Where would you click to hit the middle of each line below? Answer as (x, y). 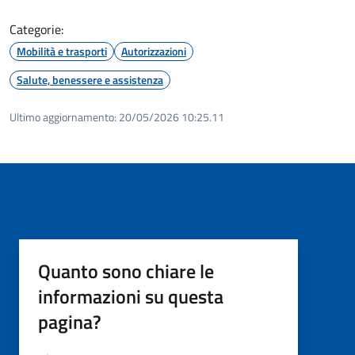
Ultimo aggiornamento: (63, 116)
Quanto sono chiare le (126, 271)
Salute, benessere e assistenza (90, 79)
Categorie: (36, 29)
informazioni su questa (131, 296)
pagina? (70, 321)
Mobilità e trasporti (62, 51)
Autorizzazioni (154, 51)
